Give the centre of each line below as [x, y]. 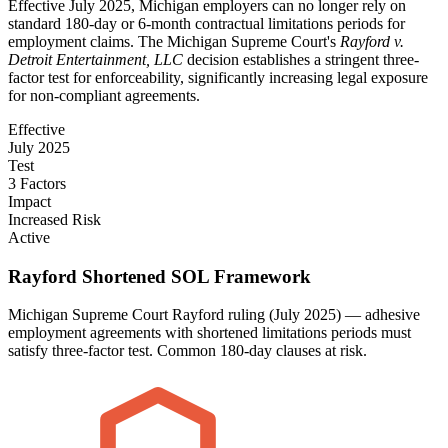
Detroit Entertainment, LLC [95, 59]
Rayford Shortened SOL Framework [159, 276]
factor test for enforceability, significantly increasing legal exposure [218, 77]
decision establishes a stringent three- [301, 59]
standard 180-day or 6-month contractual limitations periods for [206, 23]
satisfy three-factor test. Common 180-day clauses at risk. [187, 351]
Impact [29, 201]
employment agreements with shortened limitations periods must [209, 333]
